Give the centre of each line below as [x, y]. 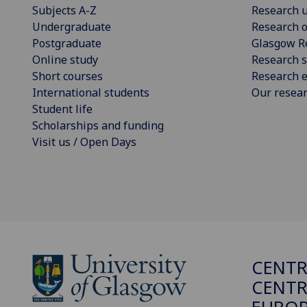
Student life [62, 109]
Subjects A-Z [64, 11]
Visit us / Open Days [84, 142]
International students [91, 93]
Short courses [67, 76]
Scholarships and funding [98, 126]
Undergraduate [72, 27]
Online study [65, 60]
